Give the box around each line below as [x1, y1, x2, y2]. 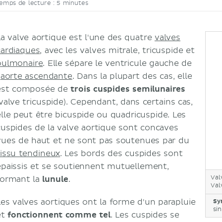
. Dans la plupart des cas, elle [72, 71, 192, 81]
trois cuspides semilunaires [70, 84, 186, 94]
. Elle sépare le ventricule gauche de [43, 58, 192, 68]
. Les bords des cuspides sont [60, 149, 183, 159]
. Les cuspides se [110, 210, 179, 220]
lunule [42, 174, 68, 184]
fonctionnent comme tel [7, 210, 111, 220]
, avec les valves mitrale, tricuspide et [40, 46, 195, 55]
